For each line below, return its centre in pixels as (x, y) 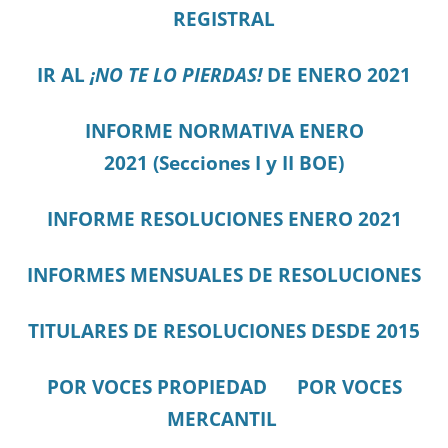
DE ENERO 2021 (336, 74)
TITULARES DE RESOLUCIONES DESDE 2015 (224, 330)
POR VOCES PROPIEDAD (156, 386)
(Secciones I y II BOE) (246, 162)
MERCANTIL (221, 418)
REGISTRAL (224, 18)
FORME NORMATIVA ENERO (234, 130)
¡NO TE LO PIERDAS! (176, 74)
